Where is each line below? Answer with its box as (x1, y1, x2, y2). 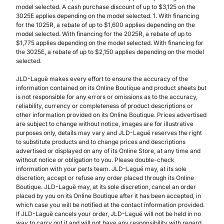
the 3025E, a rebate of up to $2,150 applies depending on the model (16, 48, 204, 56)
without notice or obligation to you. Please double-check (16, 156, 174, 164)
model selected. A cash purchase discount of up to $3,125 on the (16, 3, 195, 11)
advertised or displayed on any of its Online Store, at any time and (16, 147, 200, 155)
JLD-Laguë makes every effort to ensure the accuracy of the (16, 75, 188, 83)
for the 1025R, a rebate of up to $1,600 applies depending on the (16, 21, 195, 29)
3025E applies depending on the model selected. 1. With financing (16, 12, 199, 20)
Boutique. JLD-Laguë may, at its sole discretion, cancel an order (16, 183, 196, 191)
